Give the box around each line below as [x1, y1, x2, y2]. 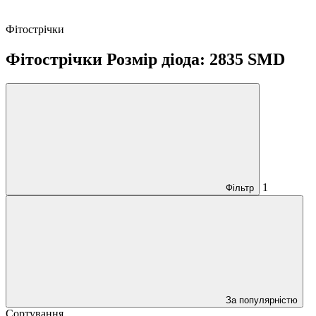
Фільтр [226, 182, 254, 193]
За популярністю [226, 294, 298, 305]
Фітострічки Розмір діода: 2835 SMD [6, 49, 285, 68]
